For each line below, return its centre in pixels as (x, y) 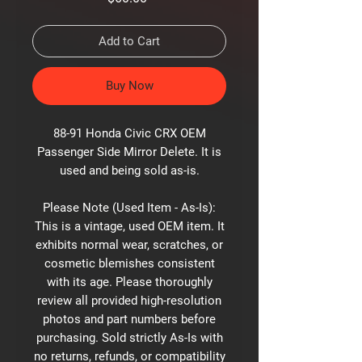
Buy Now (129, 86)
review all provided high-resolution (129, 301)
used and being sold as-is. (129, 170)
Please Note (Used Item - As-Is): (129, 208)
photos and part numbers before (129, 319)
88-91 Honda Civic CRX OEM (129, 133)
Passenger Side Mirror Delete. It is (129, 152)
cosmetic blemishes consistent (129, 263)
